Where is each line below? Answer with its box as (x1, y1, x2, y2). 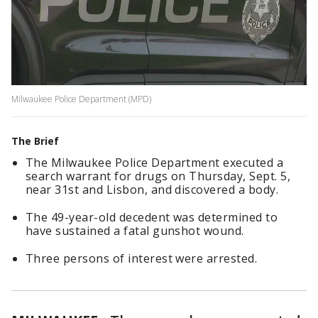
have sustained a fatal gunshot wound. (26, 223, 244, 239)
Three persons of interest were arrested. (26, 251, 258, 267)
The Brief (11, 134, 59, 148)
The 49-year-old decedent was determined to (26, 209, 278, 226)
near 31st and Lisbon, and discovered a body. (26, 182, 279, 198)
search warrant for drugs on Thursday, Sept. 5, (26, 168, 291, 185)
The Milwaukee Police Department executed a (26, 155, 284, 171)
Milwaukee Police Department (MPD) (11, 93, 151, 106)
